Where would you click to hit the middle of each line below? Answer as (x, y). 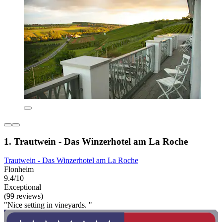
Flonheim (19, 169)
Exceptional (23, 187)
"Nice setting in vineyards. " (48, 205)
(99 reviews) (24, 196)
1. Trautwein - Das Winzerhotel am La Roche (96, 141)
